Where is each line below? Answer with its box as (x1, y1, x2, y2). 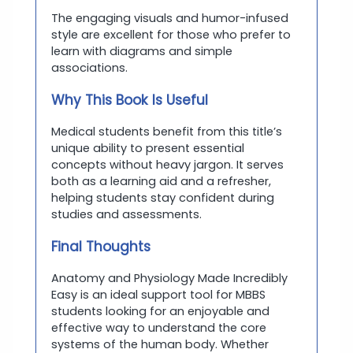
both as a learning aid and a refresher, (51, 173, 271, 189)
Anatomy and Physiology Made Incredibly (51, 269, 288, 286)
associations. (51, 59, 128, 76)
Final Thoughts (51, 236, 150, 256)
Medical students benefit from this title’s (51, 123, 282, 139)
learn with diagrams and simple (51, 43, 232, 59)
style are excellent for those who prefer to (51, 26, 291, 43)
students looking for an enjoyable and (51, 303, 269, 319)
